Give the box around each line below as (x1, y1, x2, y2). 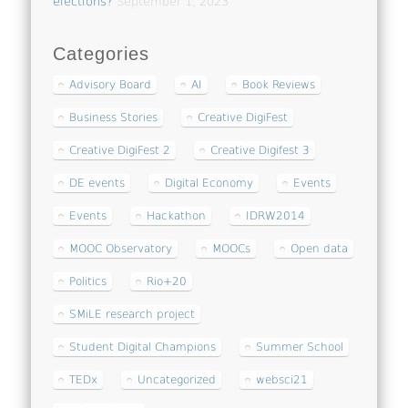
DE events (69, 177, 126, 190)
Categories (53, 44, 150, 65)
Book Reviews (242, 78, 316, 92)
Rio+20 (147, 275, 188, 289)
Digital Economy (165, 177, 254, 190)
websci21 (256, 373, 309, 387)
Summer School (256, 341, 344, 354)
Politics (69, 275, 107, 289)
